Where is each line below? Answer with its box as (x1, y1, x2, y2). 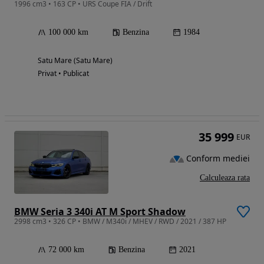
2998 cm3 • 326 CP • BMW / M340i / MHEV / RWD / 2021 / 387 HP (14, 216, 226, 226)
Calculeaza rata (200, 173, 250, 182)
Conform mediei (186, 153, 250, 164)
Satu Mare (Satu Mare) (38, 55, 113, 65)
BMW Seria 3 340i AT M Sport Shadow (14, 204, 186, 218)
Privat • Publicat (38, 68, 89, 78)
